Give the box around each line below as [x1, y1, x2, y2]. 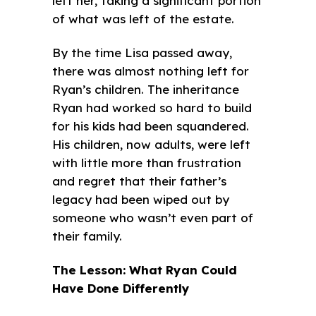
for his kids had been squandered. [52, 118, 249, 133]
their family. [52, 228, 122, 243]
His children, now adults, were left [52, 136, 250, 152]
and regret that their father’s [52, 173, 226, 188]
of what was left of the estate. [52, 11, 234, 26]
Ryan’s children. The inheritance [52, 81, 239, 97]
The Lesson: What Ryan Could [52, 262, 237, 277]
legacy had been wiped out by [52, 191, 229, 207]
